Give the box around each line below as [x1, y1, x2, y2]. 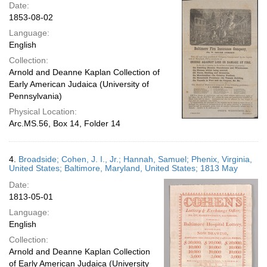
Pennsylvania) [9, 91, 62, 101]
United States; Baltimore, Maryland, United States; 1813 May [9, 163, 238, 173]
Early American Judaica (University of [9, 79, 149, 89]
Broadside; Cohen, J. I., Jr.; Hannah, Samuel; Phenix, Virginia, [18, 154, 252, 164]
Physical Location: [9, 107, 77, 116]
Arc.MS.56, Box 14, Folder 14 [9, 119, 120, 128]
